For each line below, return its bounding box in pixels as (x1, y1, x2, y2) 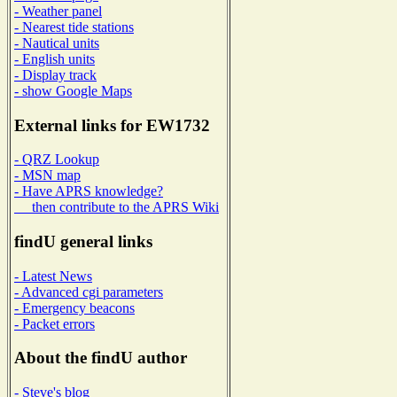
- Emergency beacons (14, 300, 135, 315)
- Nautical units (14, 35, 99, 51)
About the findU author (14, 348, 187, 368)
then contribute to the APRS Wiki (14, 199, 219, 215)
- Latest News (14, 268, 92, 284)
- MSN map (14, 167, 81, 183)
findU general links (14, 232, 152, 252)
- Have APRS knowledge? (14, 183, 163, 199)
